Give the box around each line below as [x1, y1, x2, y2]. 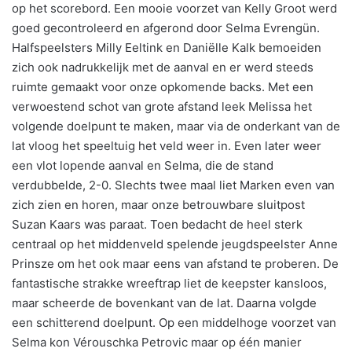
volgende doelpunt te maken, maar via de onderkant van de [12, 119, 340, 134]
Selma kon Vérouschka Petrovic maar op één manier [12, 335, 302, 350]
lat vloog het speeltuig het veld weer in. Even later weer [12, 138, 321, 154]
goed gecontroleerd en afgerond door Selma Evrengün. [12, 20, 320, 36]
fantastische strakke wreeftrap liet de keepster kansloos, [12, 276, 327, 291]
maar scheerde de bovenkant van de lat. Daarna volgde [12, 295, 317, 311]
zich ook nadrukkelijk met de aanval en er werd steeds [12, 60, 313, 75]
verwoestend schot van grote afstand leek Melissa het [12, 99, 312, 115]
